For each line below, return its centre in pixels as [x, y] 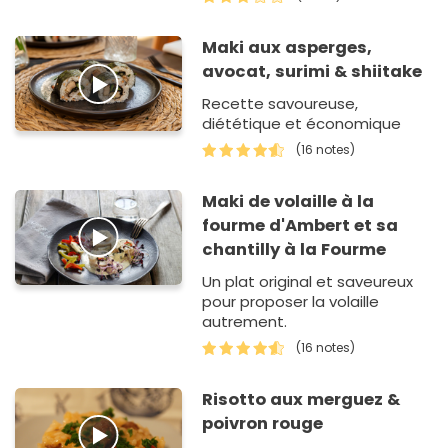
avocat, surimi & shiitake [312, 72]
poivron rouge [263, 424]
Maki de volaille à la [288, 202]
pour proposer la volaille [291, 302]
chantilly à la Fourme [294, 250]
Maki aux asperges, [287, 48]
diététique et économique [302, 124]
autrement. [245, 322]
